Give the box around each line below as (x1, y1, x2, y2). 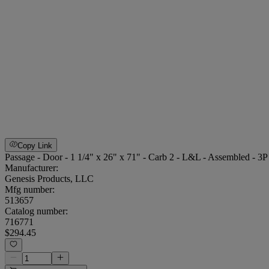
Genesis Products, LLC (5, 173, 94, 184)
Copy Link (17, 141, 53, 150)
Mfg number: (5, 184, 55, 195)
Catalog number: (5, 205, 68, 216)
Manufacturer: (5, 162, 58, 173)
